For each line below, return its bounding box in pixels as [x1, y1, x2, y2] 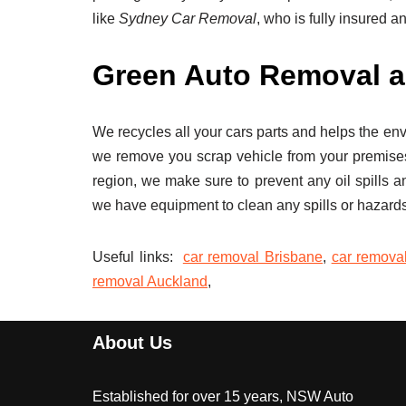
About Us [92, 333, 172, 353]
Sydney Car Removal [119, 11, 256, 27]
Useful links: [92, 249, 183, 266]
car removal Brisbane [182, 249, 324, 266]
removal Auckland [92, 274, 208, 290]
